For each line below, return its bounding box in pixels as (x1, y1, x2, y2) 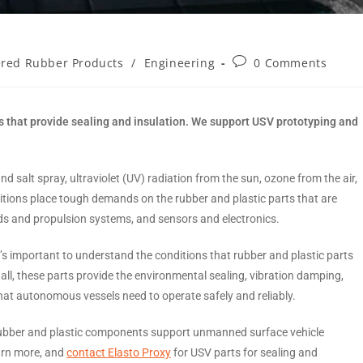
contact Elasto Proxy (66, 346, 171, 359)
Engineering (143, 55, 216, 70)
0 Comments (254, 55, 327, 70)
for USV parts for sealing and (171, 346, 318, 359)
